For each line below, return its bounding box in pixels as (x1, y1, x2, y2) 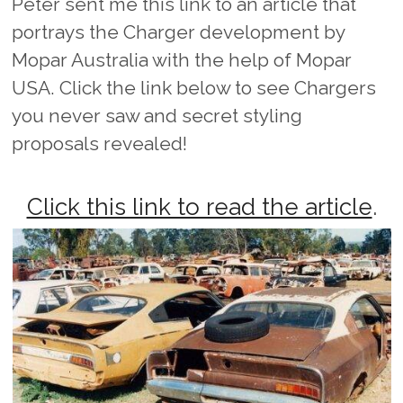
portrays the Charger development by (12, 20, 345, 43)
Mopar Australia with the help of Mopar (12, 48, 353, 71)
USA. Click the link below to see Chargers (12, 76, 377, 99)
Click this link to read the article (26, 193, 372, 221)
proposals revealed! (12, 131, 193, 155)
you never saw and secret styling (12, 103, 303, 127)
